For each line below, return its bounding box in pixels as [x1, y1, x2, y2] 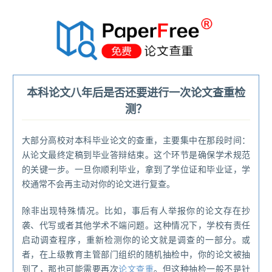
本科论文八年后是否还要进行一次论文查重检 [27, 84, 245, 101]
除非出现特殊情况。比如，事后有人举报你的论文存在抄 [22, 204, 250, 217]
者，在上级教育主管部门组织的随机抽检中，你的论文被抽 [22, 248, 250, 260]
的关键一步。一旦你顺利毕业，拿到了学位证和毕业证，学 [22, 163, 250, 175]
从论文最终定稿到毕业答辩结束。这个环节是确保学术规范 [22, 148, 250, 161]
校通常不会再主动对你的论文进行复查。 [22, 177, 175, 190]
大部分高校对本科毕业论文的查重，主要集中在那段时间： [22, 134, 250, 146]
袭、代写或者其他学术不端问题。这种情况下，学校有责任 [22, 219, 250, 231]
